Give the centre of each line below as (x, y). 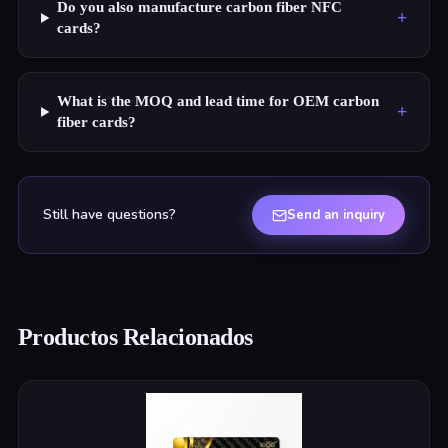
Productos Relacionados (135, 337)
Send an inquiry (336, 215)
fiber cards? (96, 122)
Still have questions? (109, 214)
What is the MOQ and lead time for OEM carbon (217, 101)
